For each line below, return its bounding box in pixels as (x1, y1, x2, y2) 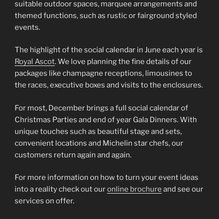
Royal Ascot (15, 57, 55, 66)
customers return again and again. (15, 150, 131, 159)
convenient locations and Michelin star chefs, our (15, 138, 183, 148)
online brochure (107, 185, 162, 194)
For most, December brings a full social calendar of (15, 103, 188, 112)
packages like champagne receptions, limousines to (15, 69, 192, 78)
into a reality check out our (15, 185, 107, 194)
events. (15, 22, 40, 32)
